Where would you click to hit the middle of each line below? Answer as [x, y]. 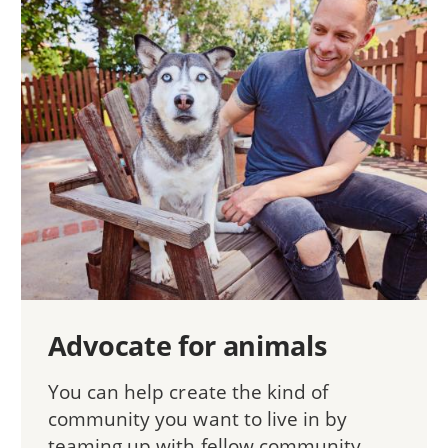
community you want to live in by [197, 419]
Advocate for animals [187, 346]
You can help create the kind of [188, 392]
